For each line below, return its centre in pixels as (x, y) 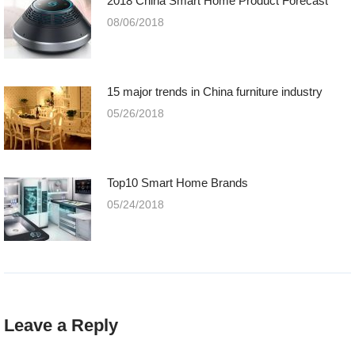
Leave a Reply (61, 325)
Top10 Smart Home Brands (177, 182)
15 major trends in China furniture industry (215, 91)
